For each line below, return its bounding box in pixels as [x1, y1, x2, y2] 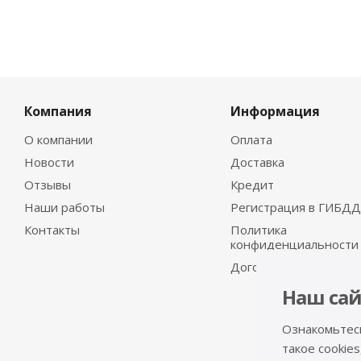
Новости [24, 154, 74, 170]
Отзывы [24, 176, 71, 193]
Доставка [230, 154, 284, 170]
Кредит [230, 176, 274, 193]
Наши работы [24, 199, 105, 215]
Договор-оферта [230, 259, 329, 275]
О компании [24, 131, 93, 147]
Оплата [230, 131, 272, 147]
